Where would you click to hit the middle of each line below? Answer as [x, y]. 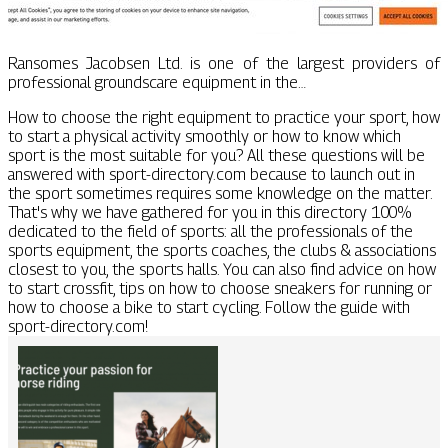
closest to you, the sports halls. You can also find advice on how [222, 269]
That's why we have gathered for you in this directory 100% [210, 212]
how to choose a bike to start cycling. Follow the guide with [209, 307]
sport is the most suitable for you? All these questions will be [216, 155]
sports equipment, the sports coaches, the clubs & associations [222, 250]
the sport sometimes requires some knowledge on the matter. [220, 193]
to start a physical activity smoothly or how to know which [204, 136]
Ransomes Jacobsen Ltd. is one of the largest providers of [224, 63]
